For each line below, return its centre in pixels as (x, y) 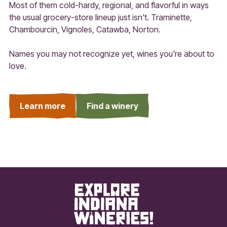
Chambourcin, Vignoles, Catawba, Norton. (85, 29)
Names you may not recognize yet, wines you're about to (111, 53)
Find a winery (112, 106)
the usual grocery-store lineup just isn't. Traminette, (100, 17)
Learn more (42, 106)
